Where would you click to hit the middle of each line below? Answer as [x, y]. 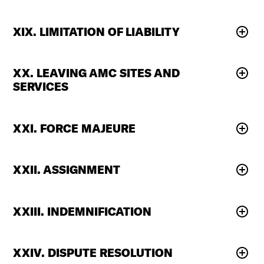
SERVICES [41, 87]
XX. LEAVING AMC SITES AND [97, 73]
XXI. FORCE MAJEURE [75, 128]
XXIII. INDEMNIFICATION [82, 211]
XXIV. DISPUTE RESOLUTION [93, 253]
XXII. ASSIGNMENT [67, 170]
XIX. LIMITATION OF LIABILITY [97, 32]
